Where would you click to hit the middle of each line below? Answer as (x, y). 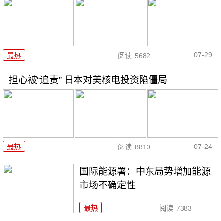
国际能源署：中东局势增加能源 (145, 171)
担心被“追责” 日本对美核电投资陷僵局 (88, 80)
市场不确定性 (108, 185)
